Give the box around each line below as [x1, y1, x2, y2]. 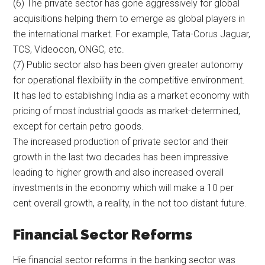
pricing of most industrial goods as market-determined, [13, 105, 241, 117]
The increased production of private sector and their [13, 135, 229, 147]
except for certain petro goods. [13, 120, 144, 132]
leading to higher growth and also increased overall [13, 166, 224, 178]
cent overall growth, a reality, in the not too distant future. [13, 197, 247, 209]
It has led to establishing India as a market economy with [13, 89, 250, 101]
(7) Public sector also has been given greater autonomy [13, 59, 244, 70]
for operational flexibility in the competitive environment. [13, 74, 245, 86]
